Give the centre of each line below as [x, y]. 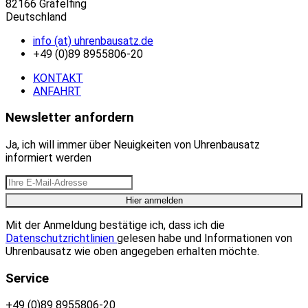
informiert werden [48, 158]
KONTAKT [58, 78]
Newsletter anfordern [70, 118]
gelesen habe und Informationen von [205, 239]
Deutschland [36, 16]
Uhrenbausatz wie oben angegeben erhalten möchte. [132, 252]
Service [27, 278]
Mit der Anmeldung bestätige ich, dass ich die [115, 225]
